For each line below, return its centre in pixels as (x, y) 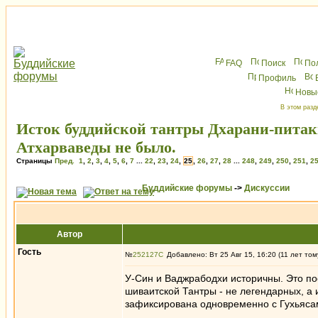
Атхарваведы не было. (96, 147)
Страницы (35, 161)
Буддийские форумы (187, 188)
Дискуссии (267, 188)
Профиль (277, 78)
